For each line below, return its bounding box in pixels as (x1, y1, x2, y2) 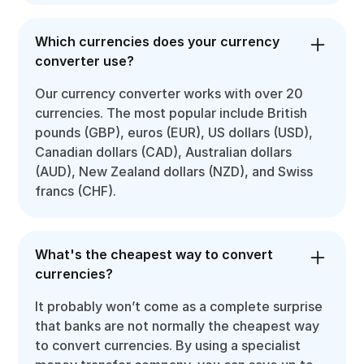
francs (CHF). (35, 183, 117, 199)
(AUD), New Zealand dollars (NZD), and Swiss (35, 163, 314, 180)
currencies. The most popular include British (35, 105, 308, 121)
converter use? (35, 53, 135, 69)
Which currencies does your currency (35, 33, 280, 50)
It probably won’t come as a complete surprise (35, 298, 323, 314)
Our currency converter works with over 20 (35, 85, 304, 102)
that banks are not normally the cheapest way (35, 318, 320, 334)
